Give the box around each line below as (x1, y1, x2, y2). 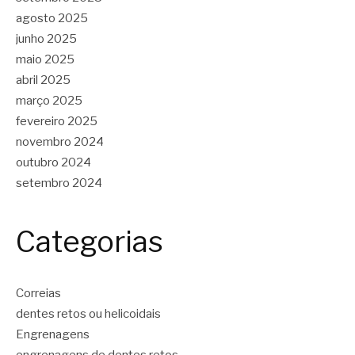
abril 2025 (16, 72, 71, 87)
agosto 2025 (16, 10, 88, 25)
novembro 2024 (16, 134, 104, 149)
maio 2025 (16, 52, 74, 67)
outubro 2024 (16, 155, 91, 170)
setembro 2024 (16, 175, 102, 190)
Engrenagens (16, 327, 90, 342)
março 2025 (16, 93, 82, 108)
